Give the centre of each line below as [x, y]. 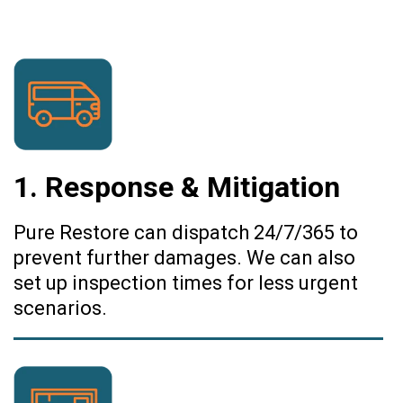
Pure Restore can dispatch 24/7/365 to [186, 232]
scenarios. [60, 308]
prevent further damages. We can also [184, 257]
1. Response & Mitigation [177, 187]
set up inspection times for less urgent [186, 282]
